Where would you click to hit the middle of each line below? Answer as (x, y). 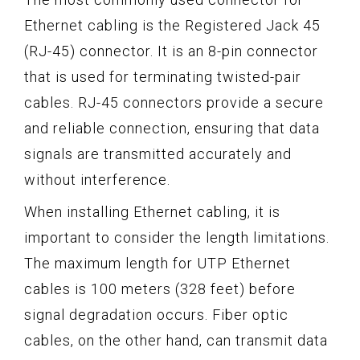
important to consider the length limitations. (177, 237)
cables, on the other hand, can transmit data (176, 340)
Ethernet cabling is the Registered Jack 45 (172, 25)
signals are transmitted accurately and (158, 153)
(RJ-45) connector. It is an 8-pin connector (171, 51)
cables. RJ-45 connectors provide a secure (174, 102)
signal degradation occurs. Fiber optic (156, 314)
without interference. (97, 179)
